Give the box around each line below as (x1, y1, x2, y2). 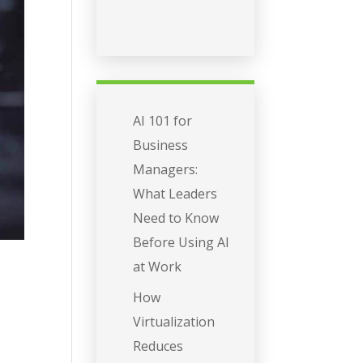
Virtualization (133, 313, 216, 331)
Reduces (133, 337, 184, 356)
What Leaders (133, 185, 218, 203)
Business (133, 136, 189, 155)
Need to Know (133, 209, 220, 228)
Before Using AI (133, 233, 230, 252)
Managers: (133, 160, 199, 179)
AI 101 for (133, 112, 193, 130)
